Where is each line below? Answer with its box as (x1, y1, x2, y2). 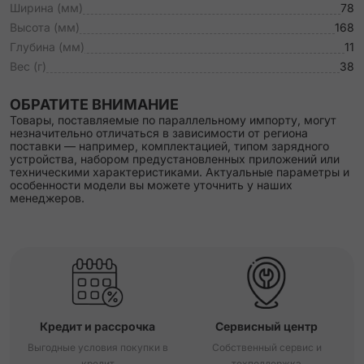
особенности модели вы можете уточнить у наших (10, 178, 292, 192)
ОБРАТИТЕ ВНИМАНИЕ (10, 96, 179, 113)
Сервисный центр (215, 319, 318, 333)
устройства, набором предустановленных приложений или (10, 152, 340, 166)
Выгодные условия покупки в (27, 341, 168, 353)
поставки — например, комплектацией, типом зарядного (10, 139, 329, 153)
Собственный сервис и (211, 341, 322, 353)
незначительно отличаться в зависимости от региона (10, 126, 308, 140)
